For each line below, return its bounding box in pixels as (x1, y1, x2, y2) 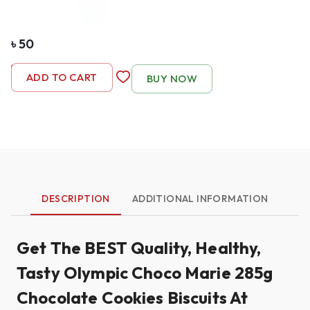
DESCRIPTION (42, 192, 110, 205)
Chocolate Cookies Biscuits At (17, 286, 248, 308)
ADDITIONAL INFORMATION (131, 192, 268, 205)
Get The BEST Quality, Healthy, (17, 237, 262, 258)
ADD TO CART (26, 71, 98, 84)
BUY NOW (147, 72, 197, 85)
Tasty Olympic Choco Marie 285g (17, 262, 273, 283)
